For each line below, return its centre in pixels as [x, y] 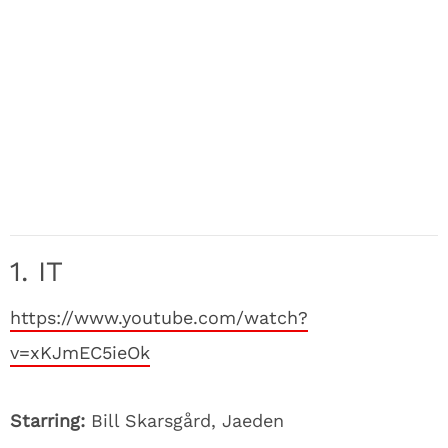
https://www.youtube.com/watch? [159, 317]
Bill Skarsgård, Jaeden [187, 420]
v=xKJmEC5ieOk [80, 352]
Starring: [50, 420]
